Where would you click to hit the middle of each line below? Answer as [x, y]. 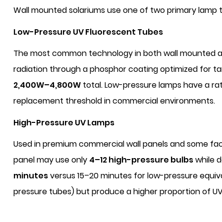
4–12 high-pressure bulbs [141, 160]
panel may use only [51, 160]
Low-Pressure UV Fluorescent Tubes [88, 32]
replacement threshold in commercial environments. [114, 101]
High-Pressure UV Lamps [64, 123]
